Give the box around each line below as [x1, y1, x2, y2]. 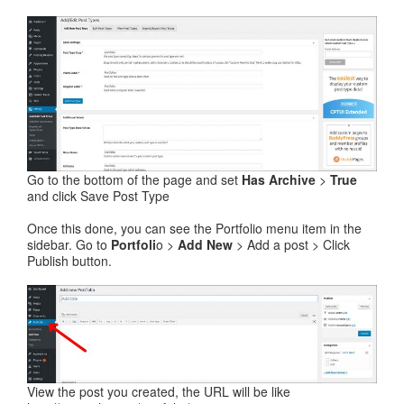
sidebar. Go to [27, 234, 111, 253]
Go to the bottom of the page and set [27, 170, 242, 188]
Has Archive [242, 170, 316, 188]
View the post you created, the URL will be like [27, 381, 290, 400]
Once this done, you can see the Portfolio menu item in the [27, 218, 362, 237]
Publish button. [27, 251, 112, 270]
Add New [178, 234, 233, 253]
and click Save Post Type [27, 186, 170, 205]
